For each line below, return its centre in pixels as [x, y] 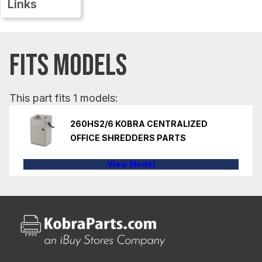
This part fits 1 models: [64, 98]
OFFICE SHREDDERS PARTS [128, 137]
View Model [131, 164]
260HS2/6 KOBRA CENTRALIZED [139, 123]
